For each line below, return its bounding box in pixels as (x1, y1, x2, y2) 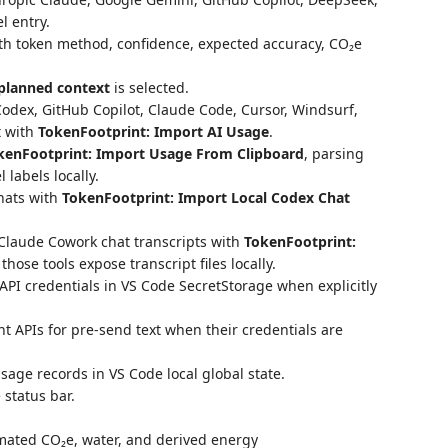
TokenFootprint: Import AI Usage (38, 122, 269, 141)
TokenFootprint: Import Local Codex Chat (62, 188, 350, 207)
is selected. (110, 78, 189, 97)
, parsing (304, 144, 364, 163)
